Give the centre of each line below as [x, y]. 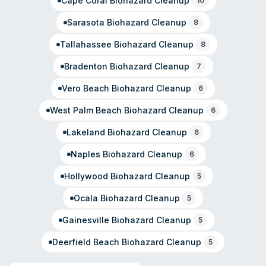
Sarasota [85, 22]
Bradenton [85, 66]
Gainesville [86, 220]
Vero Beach [85, 88]
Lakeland [85, 132]
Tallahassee [85, 44]
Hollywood [86, 176]
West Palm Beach [85, 110]
